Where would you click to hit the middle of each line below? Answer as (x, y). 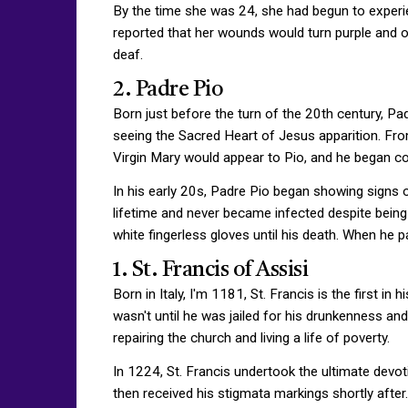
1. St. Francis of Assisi (210, 270)
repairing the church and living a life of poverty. (251, 337)
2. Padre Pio (168, 90)
